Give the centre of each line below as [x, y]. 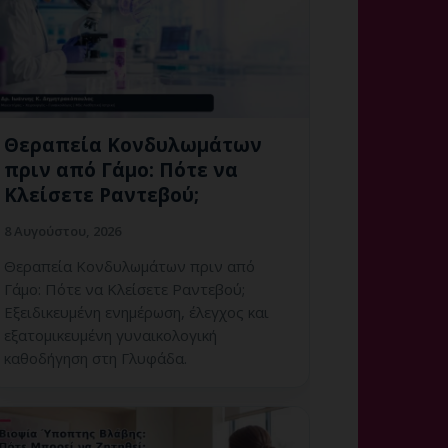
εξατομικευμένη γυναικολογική [110, 334]
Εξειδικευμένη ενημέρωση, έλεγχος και [136, 311]
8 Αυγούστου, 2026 [62, 230]
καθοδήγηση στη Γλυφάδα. [95, 357]
